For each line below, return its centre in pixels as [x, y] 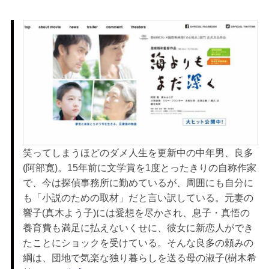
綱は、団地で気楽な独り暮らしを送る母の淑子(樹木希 [139, 258]
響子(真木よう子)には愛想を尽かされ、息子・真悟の [136, 213]
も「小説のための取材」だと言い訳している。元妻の [138, 198]
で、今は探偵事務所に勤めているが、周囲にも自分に [138, 183]
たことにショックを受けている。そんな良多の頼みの [138, 243]
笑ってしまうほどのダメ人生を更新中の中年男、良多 [138, 153]
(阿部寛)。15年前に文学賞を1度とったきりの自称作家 [139, 168]
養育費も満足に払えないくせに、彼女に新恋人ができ [138, 228]
